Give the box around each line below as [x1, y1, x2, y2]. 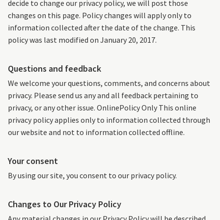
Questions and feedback [8, 63, 101, 75]
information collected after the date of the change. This [8, 23, 195, 33]
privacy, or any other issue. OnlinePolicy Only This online [8, 103, 196, 113]
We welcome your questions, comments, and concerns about [8, 78, 210, 88]
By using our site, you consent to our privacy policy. [8, 170, 177, 181]
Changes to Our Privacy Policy [8, 198, 121, 210]
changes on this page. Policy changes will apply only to [8, 10, 192, 21]
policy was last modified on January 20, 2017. [8, 35, 157, 45]
